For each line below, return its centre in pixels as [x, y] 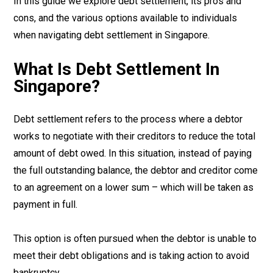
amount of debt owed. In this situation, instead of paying [133, 153]
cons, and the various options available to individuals [125, 18]
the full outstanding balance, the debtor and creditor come [136, 170]
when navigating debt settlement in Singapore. [112, 35]
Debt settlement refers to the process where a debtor [128, 119]
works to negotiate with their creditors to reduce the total [134, 136]
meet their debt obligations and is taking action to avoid [131, 256]
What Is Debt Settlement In [116, 69]
